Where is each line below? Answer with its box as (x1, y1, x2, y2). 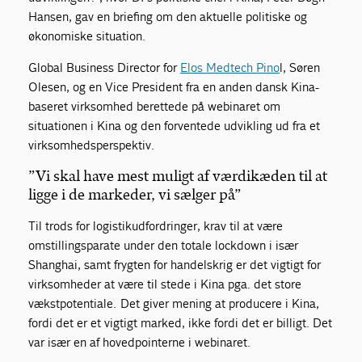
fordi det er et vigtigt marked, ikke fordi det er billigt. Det (28, 314, 333, 330)
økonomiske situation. (28, 27, 147, 44)
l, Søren (280, 59, 321, 75)
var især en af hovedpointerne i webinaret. (28, 334, 252, 350)
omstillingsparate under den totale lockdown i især (28, 237, 299, 253)
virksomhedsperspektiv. (28, 137, 155, 153)
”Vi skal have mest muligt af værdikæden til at (28, 166, 328, 185)
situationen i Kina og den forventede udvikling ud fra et (28, 117, 321, 133)
